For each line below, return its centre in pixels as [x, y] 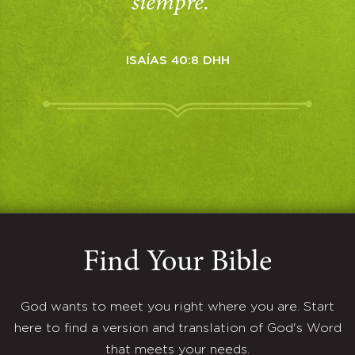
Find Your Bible [177, 263]
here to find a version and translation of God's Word [177, 329]
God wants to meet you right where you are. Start [177, 307]
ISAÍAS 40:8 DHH [177, 61]
